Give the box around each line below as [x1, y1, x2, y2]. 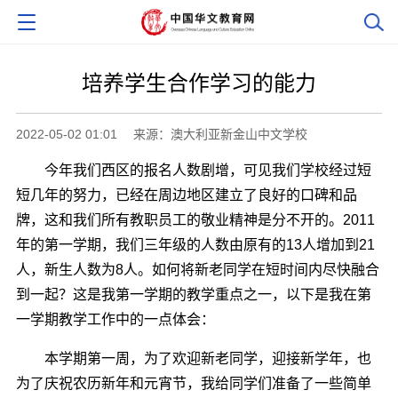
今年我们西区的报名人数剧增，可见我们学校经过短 [15, 162, 371, 178]
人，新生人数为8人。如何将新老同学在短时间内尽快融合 [15, 261, 379, 277]
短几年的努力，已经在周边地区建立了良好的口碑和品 [15, 187, 357, 203]
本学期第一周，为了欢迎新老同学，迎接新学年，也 [15, 350, 371, 366]
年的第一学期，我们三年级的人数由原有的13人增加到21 [15, 236, 375, 252]
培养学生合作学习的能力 [82, 70, 316, 95]
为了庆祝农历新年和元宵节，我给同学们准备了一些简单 [15, 375, 371, 391]
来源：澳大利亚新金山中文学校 [132, 126, 307, 141]
